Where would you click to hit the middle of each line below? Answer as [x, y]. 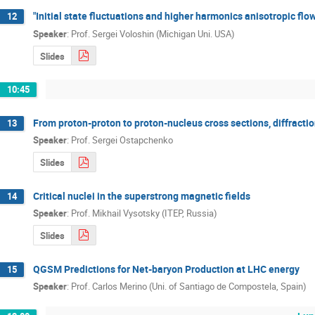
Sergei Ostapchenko [133, 140]
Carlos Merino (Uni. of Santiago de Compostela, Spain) [199, 287]
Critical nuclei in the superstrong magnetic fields [142, 195]
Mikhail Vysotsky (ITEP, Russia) [155, 213]
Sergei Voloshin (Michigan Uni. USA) [163, 33]
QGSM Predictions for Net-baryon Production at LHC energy [166, 269]
